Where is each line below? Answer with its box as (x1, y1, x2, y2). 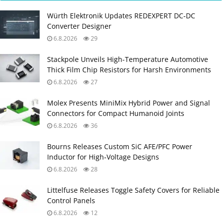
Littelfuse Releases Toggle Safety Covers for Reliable (47, 185, 220, 195)
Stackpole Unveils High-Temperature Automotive (47, 54, 208, 64)
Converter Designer (47, 21, 111, 31)
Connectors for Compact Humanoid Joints (47, 108, 184, 118)
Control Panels (47, 195, 95, 205)
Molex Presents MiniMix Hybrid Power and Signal (47, 98, 210, 108)
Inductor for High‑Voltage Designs (47, 152, 159, 162)
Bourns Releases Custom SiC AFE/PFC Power (47, 141, 192, 151)
